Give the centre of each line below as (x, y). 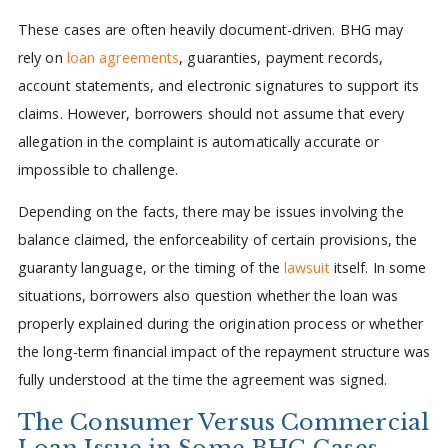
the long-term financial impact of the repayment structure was (224, 352)
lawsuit (306, 268)
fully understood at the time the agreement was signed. (202, 380)
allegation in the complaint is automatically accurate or (198, 141)
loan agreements (123, 57)
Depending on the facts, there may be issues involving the (210, 212)
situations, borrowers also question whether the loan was (208, 296)
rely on (42, 57)
